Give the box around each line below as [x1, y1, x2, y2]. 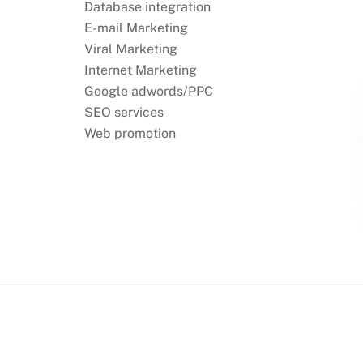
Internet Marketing [83, 62, 197, 79]
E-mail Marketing [83, 20, 188, 36]
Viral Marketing [83, 41, 177, 58]
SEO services [83, 105, 164, 121]
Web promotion [83, 126, 176, 142]
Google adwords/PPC [83, 83, 213, 100]
